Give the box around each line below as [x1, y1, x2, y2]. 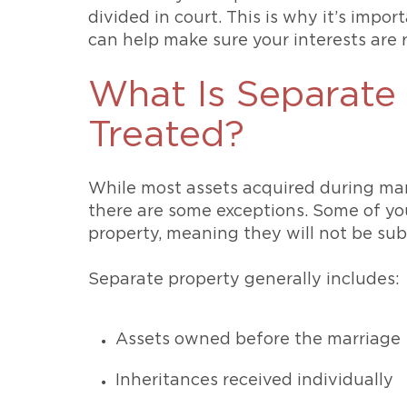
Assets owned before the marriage [115, 332, 401, 348]
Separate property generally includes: [88, 272, 400, 288]
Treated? [88, 117, 244, 154]
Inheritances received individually [115, 372, 393, 389]
